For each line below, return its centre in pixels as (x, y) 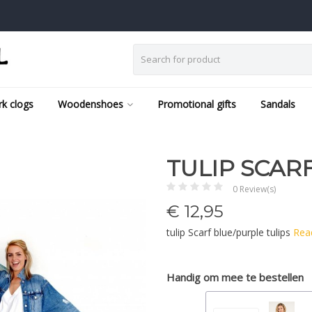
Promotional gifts (197, 104)
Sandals (278, 104)
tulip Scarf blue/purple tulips (230, 232)
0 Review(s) (254, 189)
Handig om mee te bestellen (235, 277)
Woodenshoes (91, 104)
